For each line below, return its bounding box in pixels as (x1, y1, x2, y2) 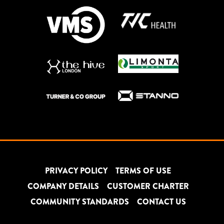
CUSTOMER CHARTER (106, 180, 189, 192)
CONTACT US (136, 195, 186, 207)
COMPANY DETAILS (27, 180, 99, 192)
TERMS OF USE (115, 164, 171, 176)
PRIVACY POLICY (45, 164, 107, 176)
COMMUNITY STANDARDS (30, 195, 129, 207)
